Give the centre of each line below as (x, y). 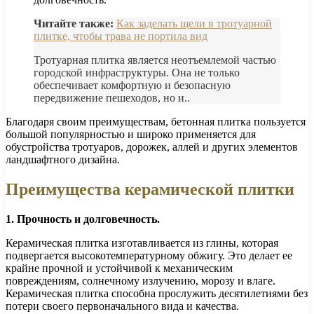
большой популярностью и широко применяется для (131, 135)
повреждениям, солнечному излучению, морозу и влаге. (141, 280)
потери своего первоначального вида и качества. (122, 306)
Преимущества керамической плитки (150, 190)
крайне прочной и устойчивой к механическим (119, 268)
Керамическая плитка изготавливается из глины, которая (142, 243)
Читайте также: (74, 24)
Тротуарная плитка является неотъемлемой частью (155, 60)
